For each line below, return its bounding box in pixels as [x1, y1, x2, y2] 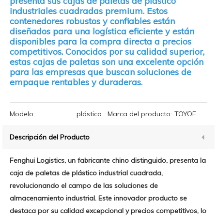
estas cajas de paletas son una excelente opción [10, 56, 203, 67]
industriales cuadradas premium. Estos [10, 5, 168, 16]
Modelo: [10, 109, 35, 118]
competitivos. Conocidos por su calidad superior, [10, 46, 204, 57]
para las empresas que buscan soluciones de [10, 66, 191, 77]
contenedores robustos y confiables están [10, 15, 175, 27]
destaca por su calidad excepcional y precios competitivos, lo [10, 206, 206, 215]
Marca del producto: [107, 109, 172, 118]
